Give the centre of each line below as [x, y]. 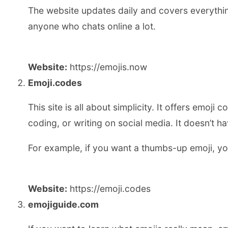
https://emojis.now [107, 67]
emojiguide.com [63, 204]
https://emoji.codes [109, 188]
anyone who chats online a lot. [92, 26]
